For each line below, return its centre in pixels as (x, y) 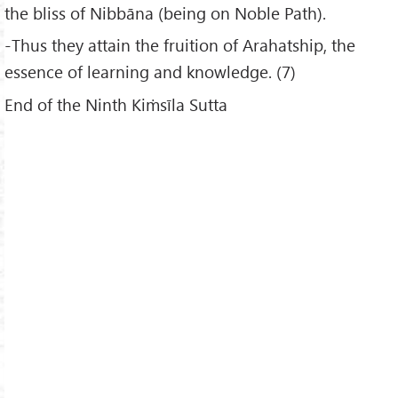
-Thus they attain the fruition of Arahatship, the (180, 45)
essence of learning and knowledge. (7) (150, 72)
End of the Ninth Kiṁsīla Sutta (116, 105)
